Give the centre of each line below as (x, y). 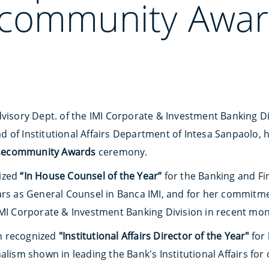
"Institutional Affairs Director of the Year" (154, 236)
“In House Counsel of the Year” (91, 176)
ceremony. (123, 152)
